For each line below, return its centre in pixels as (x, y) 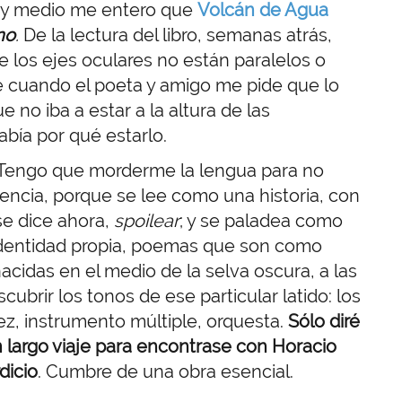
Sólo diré (324, 321)
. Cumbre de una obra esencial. (166, 371)
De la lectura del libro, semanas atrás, (178, 35)
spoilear (147, 220)
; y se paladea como (261, 220)
